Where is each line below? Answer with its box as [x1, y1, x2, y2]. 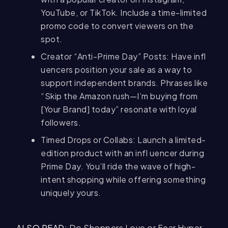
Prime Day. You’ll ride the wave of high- [41, 161, 195, 172]
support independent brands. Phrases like [41, 77, 208, 89]
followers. [41, 117, 81, 128]
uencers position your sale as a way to [41, 64, 192, 75]
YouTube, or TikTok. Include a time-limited [41, 7, 207, 18]
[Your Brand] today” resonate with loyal [41, 104, 197, 115]
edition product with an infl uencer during [41, 148, 204, 159]
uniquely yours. [41, 187, 101, 198]
